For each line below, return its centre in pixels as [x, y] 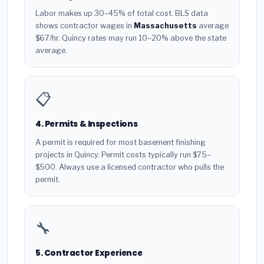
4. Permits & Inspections [87, 124]
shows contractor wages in [85, 26]
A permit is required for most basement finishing [121, 142]
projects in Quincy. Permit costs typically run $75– [123, 154]
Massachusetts [165, 26]
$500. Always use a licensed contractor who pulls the [130, 167]
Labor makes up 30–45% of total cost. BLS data [122, 14]
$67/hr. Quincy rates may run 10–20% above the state [131, 38]
